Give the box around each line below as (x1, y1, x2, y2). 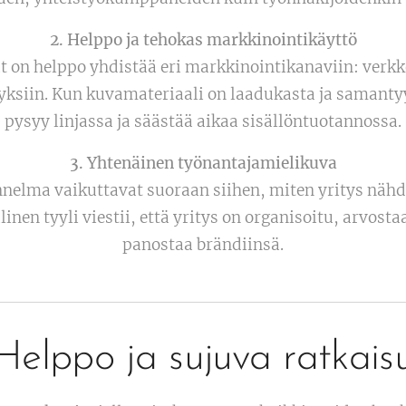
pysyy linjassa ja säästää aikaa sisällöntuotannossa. (5, 111, 401, 131)
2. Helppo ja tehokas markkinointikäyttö (49, 29, 357, 50)
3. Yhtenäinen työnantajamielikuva (69, 152, 337, 173)
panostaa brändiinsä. (122, 234, 284, 255)
